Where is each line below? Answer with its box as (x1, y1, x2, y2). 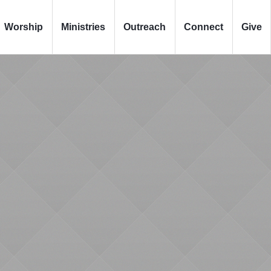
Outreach (123, 21, 166, 32)
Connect (184, 21, 223, 32)
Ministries (61, 21, 105, 32)
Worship (4, 21, 43, 32)
